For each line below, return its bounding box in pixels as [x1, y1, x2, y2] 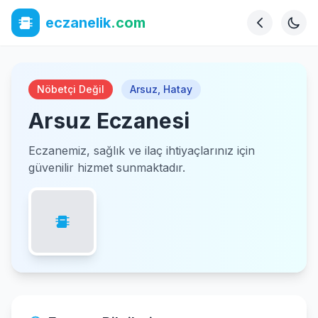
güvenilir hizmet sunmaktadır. [28, 160, 185, 175]
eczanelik [45, 14, 111, 31]
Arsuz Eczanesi [28, 108, 190, 133]
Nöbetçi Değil [37, 83, 104, 95]
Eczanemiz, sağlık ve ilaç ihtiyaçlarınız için [28, 143, 255, 158]
